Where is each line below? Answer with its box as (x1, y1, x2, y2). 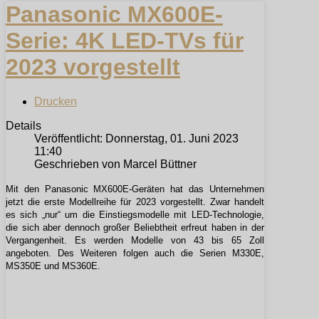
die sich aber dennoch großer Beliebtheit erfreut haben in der (6, 222, 264, 234)
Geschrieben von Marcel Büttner (34, 158, 197, 171)
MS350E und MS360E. (6, 261, 100, 272)
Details (6, 120, 41, 132)
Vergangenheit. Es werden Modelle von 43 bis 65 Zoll (6, 235, 264, 246)
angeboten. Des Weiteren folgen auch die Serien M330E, (6, 248, 264, 259)
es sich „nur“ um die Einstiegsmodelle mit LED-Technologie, (6, 209, 264, 221)
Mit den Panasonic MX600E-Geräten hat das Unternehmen (6, 184, 264, 195)
